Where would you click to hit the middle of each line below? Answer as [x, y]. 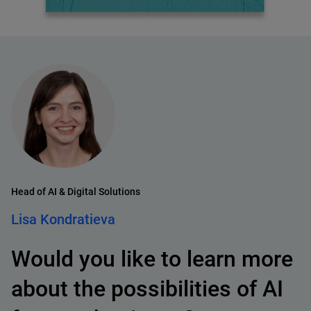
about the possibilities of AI [147, 289]
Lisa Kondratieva [63, 219]
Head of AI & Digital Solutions [76, 192]
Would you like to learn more [152, 259]
